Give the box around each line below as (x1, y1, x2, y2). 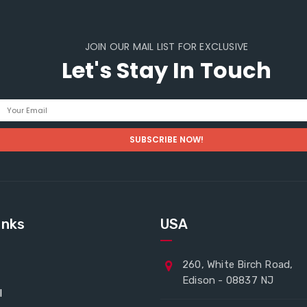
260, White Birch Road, (182, 258, 293, 271)
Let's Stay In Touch (62, 55, 271, 86)
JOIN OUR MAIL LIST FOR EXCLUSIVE (84, 40, 249, 54)
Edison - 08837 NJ (182, 274, 274, 287)
